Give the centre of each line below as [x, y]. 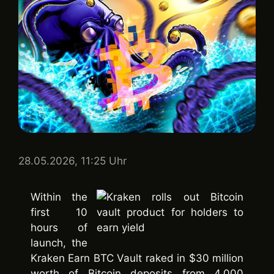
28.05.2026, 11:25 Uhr [72, 161]
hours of [59, 227]
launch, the [59, 243]
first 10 [59, 212]
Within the [59, 197]
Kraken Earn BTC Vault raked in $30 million [137, 258]
